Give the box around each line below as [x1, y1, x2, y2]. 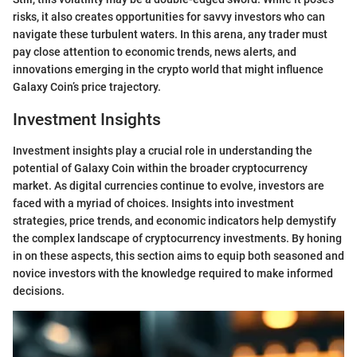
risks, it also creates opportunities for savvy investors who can [13, 10, 325, 23]
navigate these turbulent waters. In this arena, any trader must [13, 28, 328, 41]
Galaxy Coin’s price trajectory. [13, 80, 161, 93]
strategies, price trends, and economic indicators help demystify [13, 214, 336, 227]
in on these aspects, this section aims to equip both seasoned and [13, 249, 344, 262]
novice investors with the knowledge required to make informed [13, 266, 333, 280]
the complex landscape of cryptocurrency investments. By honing [13, 231, 342, 245]
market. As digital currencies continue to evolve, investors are [13, 178, 324, 192]
